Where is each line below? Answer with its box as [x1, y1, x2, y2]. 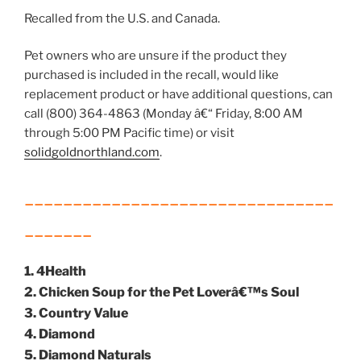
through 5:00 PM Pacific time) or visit [24, 126, 234, 141]
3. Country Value [24, 305, 128, 322]
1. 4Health [24, 263, 86, 280]
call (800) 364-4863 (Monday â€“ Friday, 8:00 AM [24, 106, 303, 122]
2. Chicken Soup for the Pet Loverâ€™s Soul [24, 284, 299, 301]
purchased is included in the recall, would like [24, 68, 279, 83]
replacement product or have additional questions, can [24, 87, 333, 102]
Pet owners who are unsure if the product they [24, 48, 287, 64]
